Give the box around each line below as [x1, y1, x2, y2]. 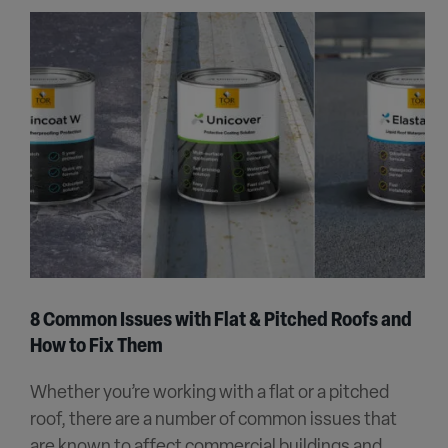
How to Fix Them [30, 336, 163, 357]
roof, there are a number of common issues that [30, 410, 397, 430]
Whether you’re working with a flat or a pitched [30, 383, 389, 403]
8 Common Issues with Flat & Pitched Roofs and [30, 310, 412, 331]
